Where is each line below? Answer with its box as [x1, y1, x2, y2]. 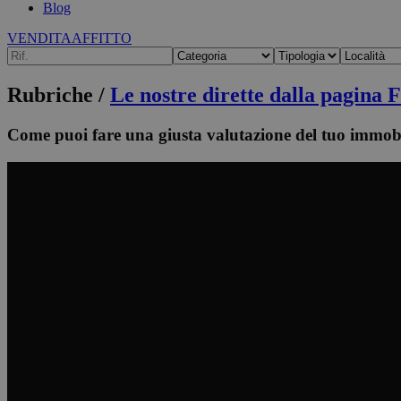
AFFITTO [72, 30, 132, 46]
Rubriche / [7, 82, 110, 107]
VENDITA [7, 30, 72, 46]
